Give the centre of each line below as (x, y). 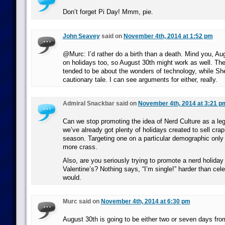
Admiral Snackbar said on (100, 103)
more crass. (80, 147)
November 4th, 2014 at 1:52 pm (168, 36)
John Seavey (81, 36)
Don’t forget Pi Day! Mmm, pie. (108, 12)
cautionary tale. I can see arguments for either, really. (140, 80)
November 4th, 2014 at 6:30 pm (145, 201)
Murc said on (82, 201)
